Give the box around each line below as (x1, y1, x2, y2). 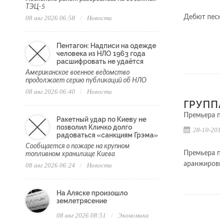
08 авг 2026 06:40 (26, 88, 75, 96)
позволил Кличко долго (56, 123, 132, 132)
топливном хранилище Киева (26, 151, 115, 158)
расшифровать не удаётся (56, 57, 143, 66)
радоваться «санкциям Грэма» (56, 131, 158, 139)
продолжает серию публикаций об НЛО (26, 77, 146, 84)
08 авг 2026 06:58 (26, 14, 75, 22)
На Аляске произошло (56, 189, 128, 197)
